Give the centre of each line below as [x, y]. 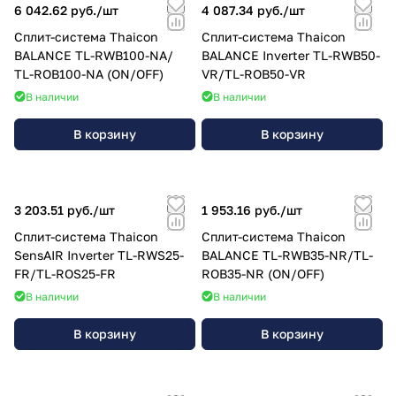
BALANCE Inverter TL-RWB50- [291, 55]
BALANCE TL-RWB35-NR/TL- [287, 255]
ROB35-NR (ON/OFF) [263, 273]
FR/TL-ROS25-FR [65, 273]
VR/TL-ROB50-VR [254, 73]
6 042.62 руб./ [58, 10]
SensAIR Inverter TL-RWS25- [99, 255]
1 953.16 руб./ [244, 209]
